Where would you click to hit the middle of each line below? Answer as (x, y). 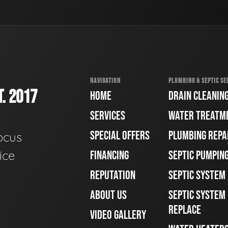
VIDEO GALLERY (118, 215)
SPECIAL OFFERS (120, 136)
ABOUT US (108, 195)
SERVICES (108, 116)
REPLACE (184, 210)
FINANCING (109, 156)
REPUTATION (113, 176)
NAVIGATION (105, 80)
